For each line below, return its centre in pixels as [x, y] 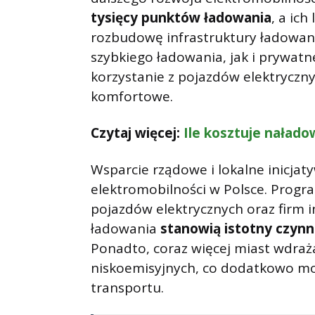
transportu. [127, 288]
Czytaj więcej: [137, 133]
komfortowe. [132, 97]
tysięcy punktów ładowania [181, 18]
